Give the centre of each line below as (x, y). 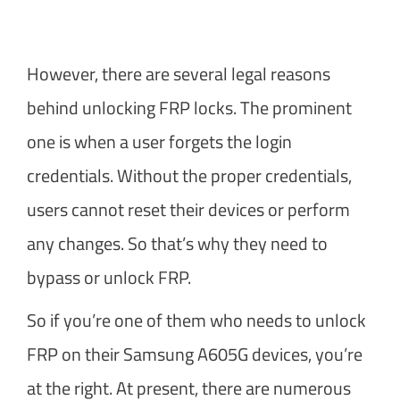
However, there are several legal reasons (179, 73)
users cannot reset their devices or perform (188, 209)
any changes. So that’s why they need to (177, 243)
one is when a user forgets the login (159, 141)
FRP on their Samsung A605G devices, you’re (195, 354)
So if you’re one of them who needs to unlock (196, 320)
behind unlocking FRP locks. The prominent (189, 107)
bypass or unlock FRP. (109, 277)
